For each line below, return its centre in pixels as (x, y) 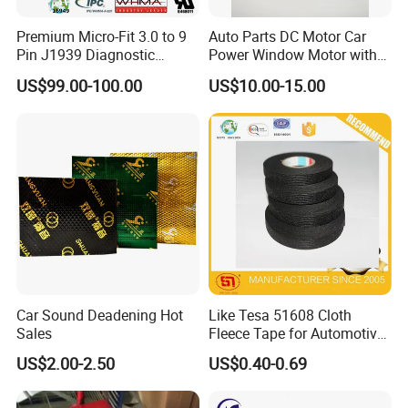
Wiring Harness (66, 73)
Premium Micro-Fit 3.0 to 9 (102, 37)
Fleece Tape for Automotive (296, 333)
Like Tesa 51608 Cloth (280, 315)
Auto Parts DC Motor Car (287, 37)
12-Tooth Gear (254, 73)
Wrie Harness (250, 351)
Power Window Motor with (292, 55)
